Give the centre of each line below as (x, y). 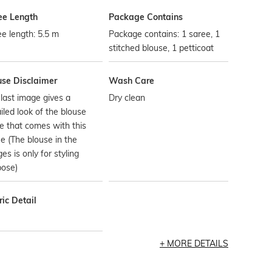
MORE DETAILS (197, 243)
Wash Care (132, 81)
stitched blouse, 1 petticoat (161, 48)
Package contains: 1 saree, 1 (165, 34)
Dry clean (127, 98)
